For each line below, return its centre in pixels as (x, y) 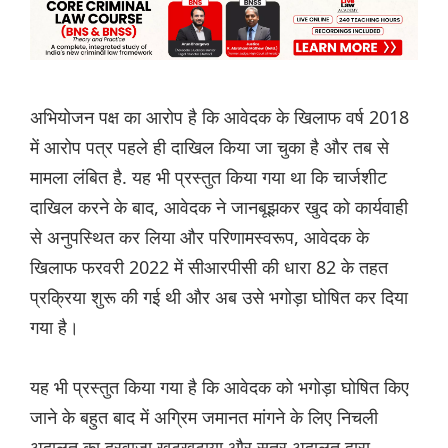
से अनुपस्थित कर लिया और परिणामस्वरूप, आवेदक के (199, 237)
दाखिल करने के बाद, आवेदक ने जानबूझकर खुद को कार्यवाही (219, 207)
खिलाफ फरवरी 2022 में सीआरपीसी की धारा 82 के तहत (209, 267)
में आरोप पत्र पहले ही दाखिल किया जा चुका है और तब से (209, 147)
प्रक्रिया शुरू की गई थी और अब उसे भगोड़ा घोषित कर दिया (219, 297)
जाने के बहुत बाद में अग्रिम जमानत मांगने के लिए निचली (204, 417)
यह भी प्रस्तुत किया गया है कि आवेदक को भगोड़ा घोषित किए (219, 387)
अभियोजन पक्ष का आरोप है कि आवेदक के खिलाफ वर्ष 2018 (219, 117)
